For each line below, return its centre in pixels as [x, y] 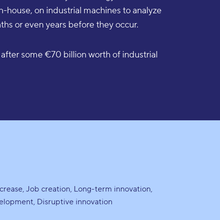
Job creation [48, 189]
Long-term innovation [112, 189]
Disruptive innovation [75, 202]
